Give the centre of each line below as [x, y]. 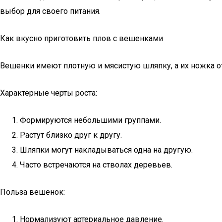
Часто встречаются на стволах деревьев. [96, 165]
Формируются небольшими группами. [90, 120]
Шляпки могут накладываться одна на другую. [106, 150]
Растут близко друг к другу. [71, 135]
